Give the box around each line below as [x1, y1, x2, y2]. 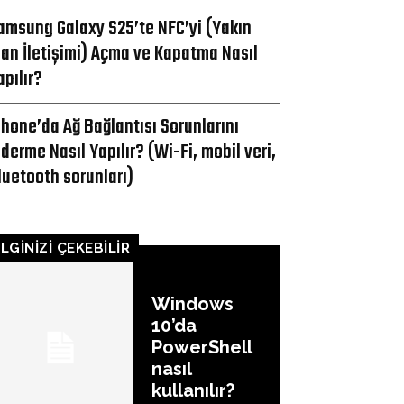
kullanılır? [151, 380, 234, 402]
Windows [151, 293, 234, 316]
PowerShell [151, 336, 252, 359]
